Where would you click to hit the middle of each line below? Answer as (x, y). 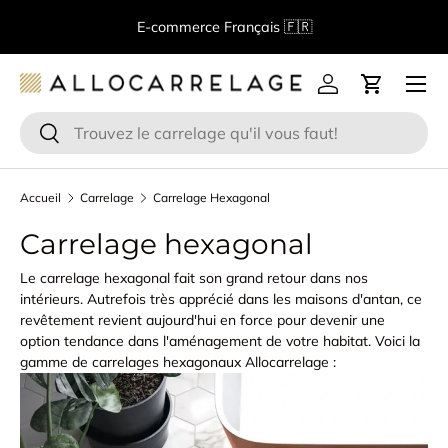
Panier (394, 94)
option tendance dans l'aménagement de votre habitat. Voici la (220, 340)
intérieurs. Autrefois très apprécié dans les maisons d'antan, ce (221, 298)
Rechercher (81, 132)
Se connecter (374, 94)
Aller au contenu (101, 36)
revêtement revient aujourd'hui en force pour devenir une (202, 319)
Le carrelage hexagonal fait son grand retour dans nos (194, 277)
